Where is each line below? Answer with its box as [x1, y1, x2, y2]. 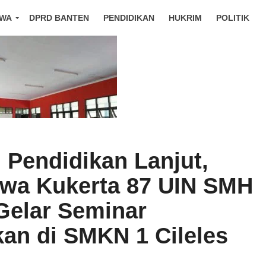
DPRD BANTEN [29, 13, 89, 23]
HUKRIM [169, 13, 202, 23]
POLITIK [216, 13, 249, 23]
